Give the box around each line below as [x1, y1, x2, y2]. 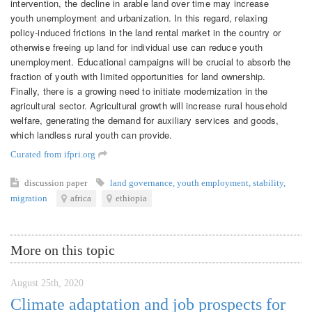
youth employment [177, 177, 249, 188]
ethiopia [116, 192, 147, 203]
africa [70, 192, 91, 203]
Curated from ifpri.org [10, 148, 98, 159]
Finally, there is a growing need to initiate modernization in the [10, 84, 268, 97]
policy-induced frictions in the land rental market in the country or [10, 25, 281, 39]
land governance [110, 177, 173, 188]
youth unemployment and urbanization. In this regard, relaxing [10, 10, 267, 24]
